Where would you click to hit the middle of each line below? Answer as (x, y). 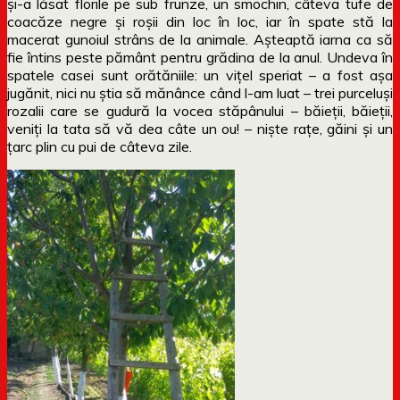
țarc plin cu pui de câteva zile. (100, 146)
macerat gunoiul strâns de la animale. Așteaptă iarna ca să (200, 39)
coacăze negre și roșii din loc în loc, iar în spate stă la (200, 21)
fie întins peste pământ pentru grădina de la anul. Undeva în (200, 57)
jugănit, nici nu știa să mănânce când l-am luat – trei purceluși (200, 92)
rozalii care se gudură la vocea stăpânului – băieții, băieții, (200, 110)
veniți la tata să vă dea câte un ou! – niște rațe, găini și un (200, 128)
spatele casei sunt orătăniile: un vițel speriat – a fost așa (200, 75)
